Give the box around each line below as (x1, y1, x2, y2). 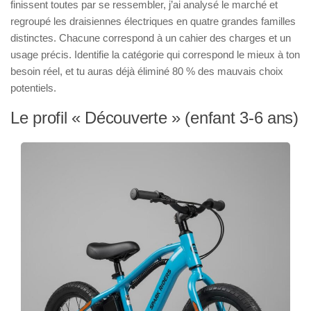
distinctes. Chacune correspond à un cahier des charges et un (10, 31, 291, 44)
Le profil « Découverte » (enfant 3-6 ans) (10, 108, 299, 127)
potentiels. (10, 81, 56, 94)
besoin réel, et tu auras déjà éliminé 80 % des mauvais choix (10, 65, 283, 77)
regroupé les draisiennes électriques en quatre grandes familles (10, 15, 296, 27)
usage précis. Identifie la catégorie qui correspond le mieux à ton (10, 48, 300, 60)
